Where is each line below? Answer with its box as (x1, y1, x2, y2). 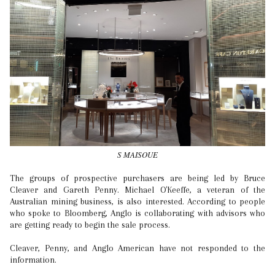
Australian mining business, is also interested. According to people (10, 196, 265, 207)
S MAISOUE (117, 149, 158, 161)
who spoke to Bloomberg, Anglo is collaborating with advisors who (10, 208, 265, 219)
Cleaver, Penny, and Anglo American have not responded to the (10, 243, 265, 254)
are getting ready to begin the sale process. (10, 220, 170, 230)
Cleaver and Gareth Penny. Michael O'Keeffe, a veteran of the (10, 185, 265, 195)
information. (10, 255, 56, 265)
